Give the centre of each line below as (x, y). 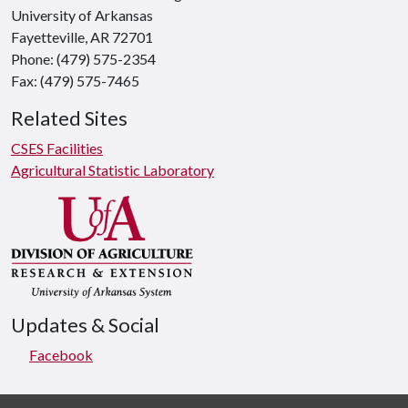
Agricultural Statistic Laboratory (112, 169)
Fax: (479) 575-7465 (75, 80)
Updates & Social (85, 325)
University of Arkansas (82, 15)
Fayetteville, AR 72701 (82, 36)
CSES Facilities (57, 148)
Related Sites (69, 118)
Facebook (61, 354)
